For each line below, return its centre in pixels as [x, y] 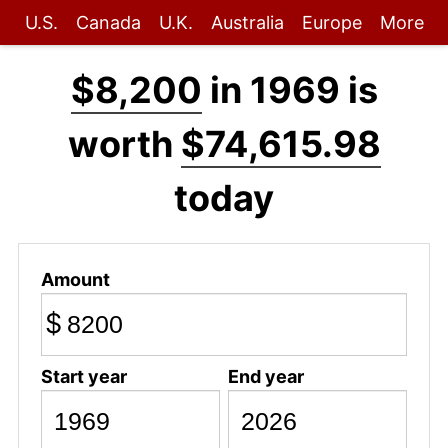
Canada [108, 22]
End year [265, 376]
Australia [247, 22]
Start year [83, 376]
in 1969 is [289, 90]
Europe [331, 22]
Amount [75, 279]
